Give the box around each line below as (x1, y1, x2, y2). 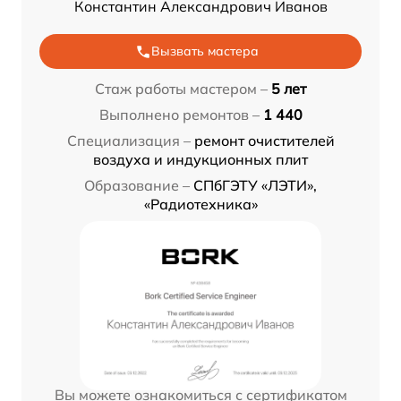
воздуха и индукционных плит (93, 150, 308, 169)
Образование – (84, 176, 190, 195)
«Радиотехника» (143, 195, 258, 214)
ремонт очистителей (193, 132, 335, 150)
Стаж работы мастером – (95, 80, 268, 98)
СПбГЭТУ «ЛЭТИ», (193, 176, 317, 195)
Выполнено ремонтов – (98, 106, 260, 124)
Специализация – (66, 132, 191, 150)
